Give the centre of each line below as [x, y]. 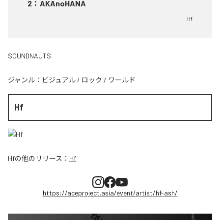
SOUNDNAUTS [29, 56]
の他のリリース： [42, 158]
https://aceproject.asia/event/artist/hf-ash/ [110, 192]
